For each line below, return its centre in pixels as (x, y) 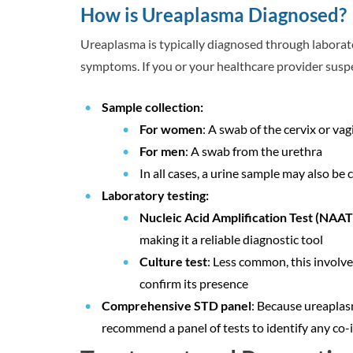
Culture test (173, 262)
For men (162, 151)
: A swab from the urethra (254, 151)
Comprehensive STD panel (176, 306)
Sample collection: (152, 107)
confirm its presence (194, 284)
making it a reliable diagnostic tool (231, 240)
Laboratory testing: (155, 195)
